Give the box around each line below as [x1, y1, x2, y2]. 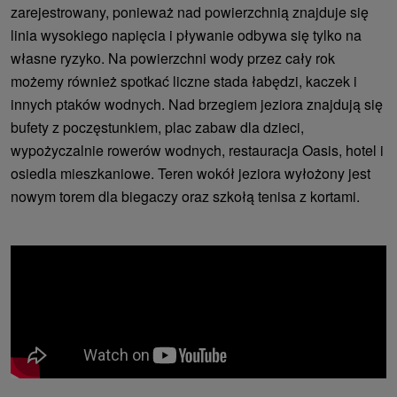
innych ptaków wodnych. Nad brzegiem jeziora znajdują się [11, 93, 383, 114]
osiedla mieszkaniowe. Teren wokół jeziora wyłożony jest [11, 162, 370, 183]
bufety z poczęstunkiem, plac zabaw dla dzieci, [11, 116, 304, 137]
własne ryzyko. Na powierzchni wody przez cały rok [11, 47, 335, 68]
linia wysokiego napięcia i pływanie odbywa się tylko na [11, 24, 362, 45]
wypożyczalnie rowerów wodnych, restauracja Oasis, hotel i [11, 139, 384, 160]
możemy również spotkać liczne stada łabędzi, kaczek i [11, 70, 357, 91]
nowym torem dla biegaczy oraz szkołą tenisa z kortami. [11, 185, 360, 206]
